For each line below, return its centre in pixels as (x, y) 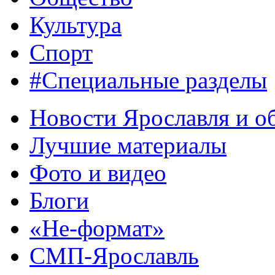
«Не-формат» (97, 228)
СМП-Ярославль (114, 256)
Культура (76, 25)
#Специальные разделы (148, 80)
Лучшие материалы (128, 145)
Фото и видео (98, 173)
